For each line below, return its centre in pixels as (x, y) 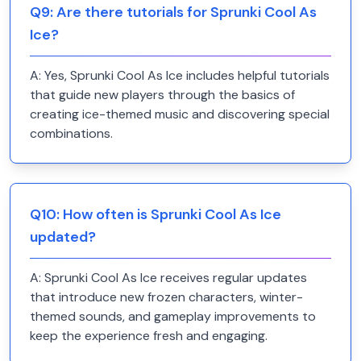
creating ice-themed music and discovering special (180, 114)
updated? (63, 237)
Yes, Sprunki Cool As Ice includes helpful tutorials (187, 75)
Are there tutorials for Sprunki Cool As (187, 12)
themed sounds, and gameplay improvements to (173, 316)
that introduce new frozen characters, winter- (166, 297)
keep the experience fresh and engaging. (149, 336)
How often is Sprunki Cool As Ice (172, 214)
